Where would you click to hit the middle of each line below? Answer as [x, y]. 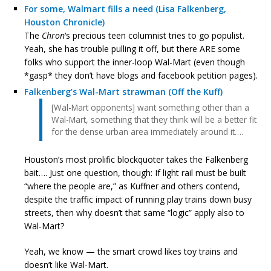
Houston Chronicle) [64, 22]
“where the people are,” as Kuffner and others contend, [132, 186]
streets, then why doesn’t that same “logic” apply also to [134, 212]
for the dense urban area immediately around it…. [147, 131]
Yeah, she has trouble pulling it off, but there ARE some [132, 48]
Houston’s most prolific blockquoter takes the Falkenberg [136, 159]
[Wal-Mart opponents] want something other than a [150, 107]
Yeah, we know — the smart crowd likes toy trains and [131, 251]
